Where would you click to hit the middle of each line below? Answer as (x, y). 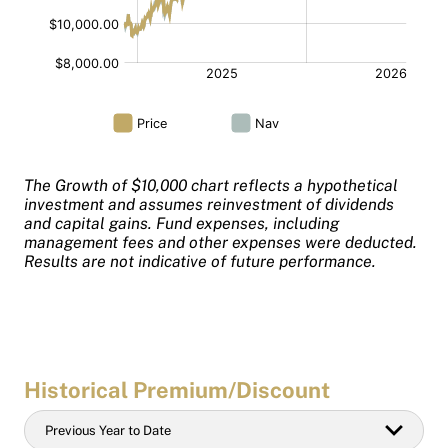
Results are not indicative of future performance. (202, 261)
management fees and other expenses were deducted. (220, 242)
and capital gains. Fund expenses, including (181, 223)
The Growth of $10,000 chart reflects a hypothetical (211, 185)
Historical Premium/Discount (177, 389)
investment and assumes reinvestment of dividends (209, 204)
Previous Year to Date (108, 430)
